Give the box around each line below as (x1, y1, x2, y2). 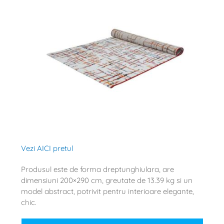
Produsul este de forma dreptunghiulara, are (20, 164, 174, 174)
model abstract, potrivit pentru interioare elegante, (20, 186, 194, 196)
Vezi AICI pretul (20, 143, 73, 153)
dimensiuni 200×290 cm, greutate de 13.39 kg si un (20, 175, 192, 185)
